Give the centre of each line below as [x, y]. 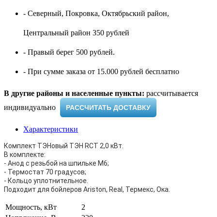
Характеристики [51, 129]
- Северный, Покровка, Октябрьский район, [96, 13]
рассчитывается [171, 93]
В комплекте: [25, 154]
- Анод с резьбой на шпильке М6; [56, 163]
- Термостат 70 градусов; [45, 172]
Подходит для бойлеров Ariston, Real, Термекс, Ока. [87, 189]
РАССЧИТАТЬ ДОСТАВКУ [108, 107]
